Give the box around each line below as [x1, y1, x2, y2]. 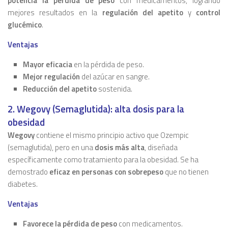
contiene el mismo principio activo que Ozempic [35, 129, 189, 141]
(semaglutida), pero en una [8, 141, 95, 154]
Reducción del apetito [23, 83, 98, 95]
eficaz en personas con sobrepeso [49, 166, 163, 178]
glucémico [8, 19, 42, 31]
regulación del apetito [102, 7, 183, 19]
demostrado [8, 166, 49, 178]
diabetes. [8, 178, 38, 190]
